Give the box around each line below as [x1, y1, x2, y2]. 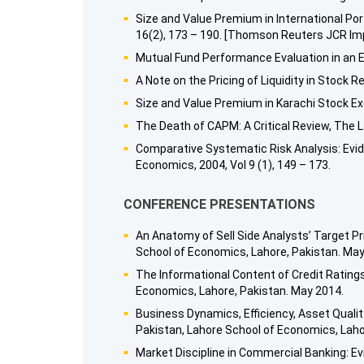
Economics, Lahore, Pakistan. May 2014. [136, 284, 344, 297]
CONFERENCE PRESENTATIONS [123, 196, 315, 212]
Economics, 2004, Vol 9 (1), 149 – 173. [136, 158, 331, 171]
